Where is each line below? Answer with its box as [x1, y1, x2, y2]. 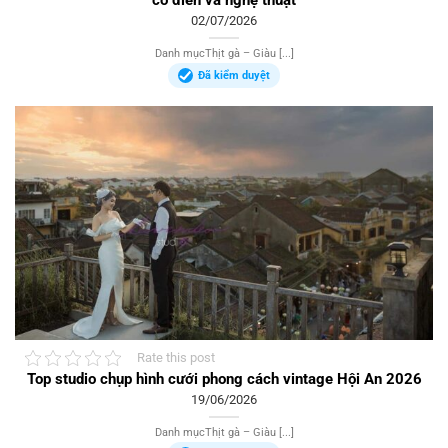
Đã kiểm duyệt [198, 68, 270, 82]
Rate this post [137, 350, 215, 366]
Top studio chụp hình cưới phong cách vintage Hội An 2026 [26, 369, 422, 388]
